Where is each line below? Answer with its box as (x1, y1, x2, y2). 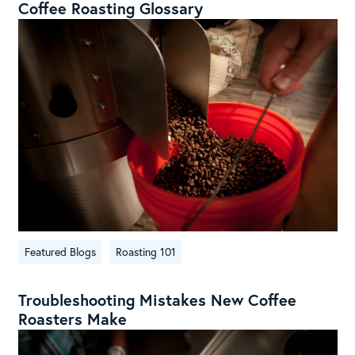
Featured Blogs (24, 244, 96, 260)
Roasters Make (17, 308, 127, 330)
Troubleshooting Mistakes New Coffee (17, 289, 296, 311)
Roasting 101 (115, 244, 176, 260)
